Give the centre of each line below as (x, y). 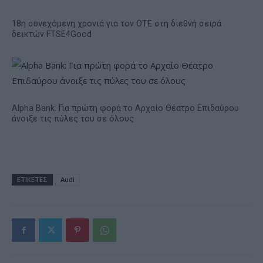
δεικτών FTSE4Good (52, 34)
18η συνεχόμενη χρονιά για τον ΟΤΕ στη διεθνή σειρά (117, 23)
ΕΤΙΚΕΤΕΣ (32, 179)
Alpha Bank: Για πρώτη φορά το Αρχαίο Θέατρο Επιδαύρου (125, 108)
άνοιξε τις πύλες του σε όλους (73, 119)
